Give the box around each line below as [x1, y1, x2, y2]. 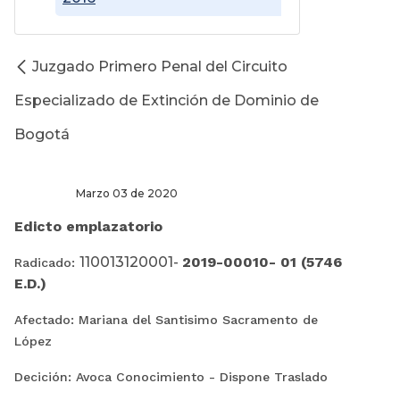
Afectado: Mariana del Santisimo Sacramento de [14, 312, 318, 328]
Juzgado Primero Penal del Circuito [32, 58, 287, 76]
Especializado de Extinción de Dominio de [14, 92, 319, 110]
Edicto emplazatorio [14, 218, 162, 236]
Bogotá [14, 126, 70, 144]
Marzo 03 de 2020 [14, 187, 178, 201]
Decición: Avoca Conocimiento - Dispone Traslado [14, 370, 328, 385]
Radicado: [14, 255, 79, 271]
